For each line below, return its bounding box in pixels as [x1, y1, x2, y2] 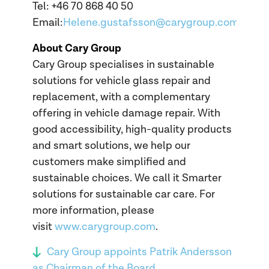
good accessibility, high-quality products [32, 122, 232, 136]
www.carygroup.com [54, 220, 156, 233]
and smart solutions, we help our [32, 139, 190, 152]
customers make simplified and [32, 155, 186, 168]
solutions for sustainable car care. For [32, 187, 215, 201]
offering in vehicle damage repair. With [32, 106, 220, 119]
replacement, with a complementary [32, 90, 210, 103]
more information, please [32, 204, 154, 217]
